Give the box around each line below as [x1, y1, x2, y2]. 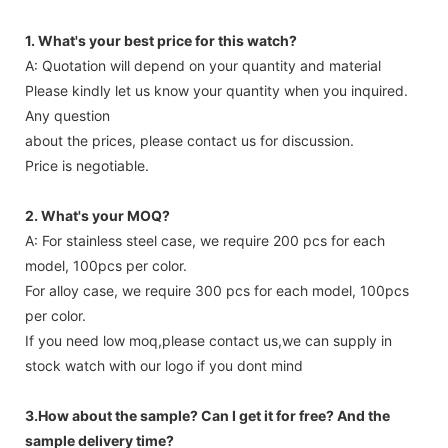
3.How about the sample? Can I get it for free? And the [25, 406, 390, 424]
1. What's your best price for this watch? [25, 31, 297, 49]
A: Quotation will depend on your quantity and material [25, 56, 381, 74]
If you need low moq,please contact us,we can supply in [25, 331, 392, 349]
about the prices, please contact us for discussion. [25, 131, 354, 149]
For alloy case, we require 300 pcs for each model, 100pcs [25, 281, 409, 299]
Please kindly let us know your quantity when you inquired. [25, 81, 408, 99]
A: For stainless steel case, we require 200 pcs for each [25, 231, 385, 249]
